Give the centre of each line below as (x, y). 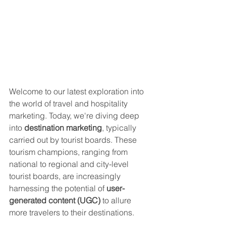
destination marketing (63, 128)
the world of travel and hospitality (69, 104)
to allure (117, 201)
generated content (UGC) (55, 201)
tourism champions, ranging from (69, 152)
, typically (120, 128)
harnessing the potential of (58, 188)
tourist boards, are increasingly (66, 176)
